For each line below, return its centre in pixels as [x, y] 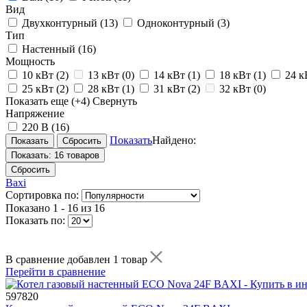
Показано [29, 208]
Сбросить [30, 169]
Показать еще [37, 101]
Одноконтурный [177, 23]
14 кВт [171, 75]
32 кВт [236, 88]
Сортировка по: [44, 195]
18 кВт [236, 75]
